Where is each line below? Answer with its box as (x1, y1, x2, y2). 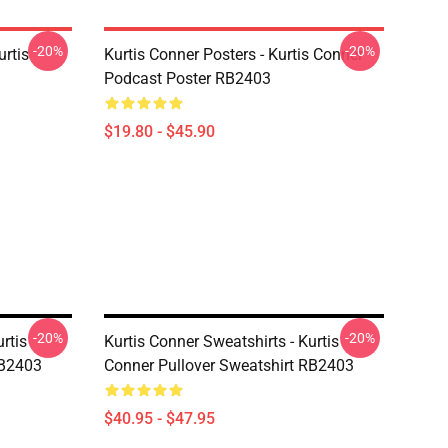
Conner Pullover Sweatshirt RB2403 (104, 356, 354, 375)
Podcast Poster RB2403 (104, 69, 271, 88)
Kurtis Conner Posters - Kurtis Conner (104, 45, 363, 64)
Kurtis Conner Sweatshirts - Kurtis (104, 332, 339, 351)
